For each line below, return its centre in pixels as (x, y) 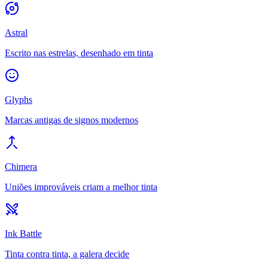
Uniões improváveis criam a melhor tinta (81, 187)
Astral (16, 32)
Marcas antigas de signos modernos (71, 120)
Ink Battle (23, 233)
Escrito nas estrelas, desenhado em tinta (79, 53)
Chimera (21, 166)
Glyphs (19, 99)
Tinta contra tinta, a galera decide (67, 254)
